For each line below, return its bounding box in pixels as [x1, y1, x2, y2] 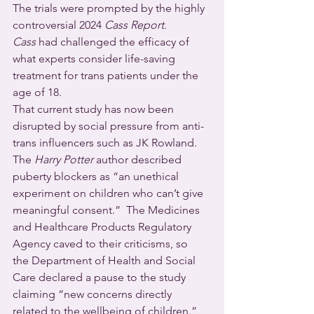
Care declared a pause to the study [13, 271, 189, 284]
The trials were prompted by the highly [13, 1, 207, 15]
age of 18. [13, 86, 64, 99]
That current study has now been [13, 102, 177, 116]
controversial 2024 [13, 18, 104, 32]
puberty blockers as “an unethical [13, 170, 182, 183]
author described [93, 153, 184, 166]
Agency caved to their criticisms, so [13, 237, 191, 250]
